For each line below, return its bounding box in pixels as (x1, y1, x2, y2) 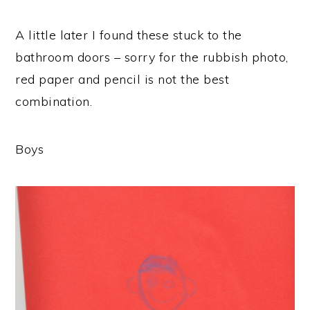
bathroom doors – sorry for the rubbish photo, (15, 49, 289, 65)
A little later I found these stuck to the (15, 27, 242, 43)
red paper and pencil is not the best (15, 71, 230, 87)
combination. (15, 93, 93, 109)
